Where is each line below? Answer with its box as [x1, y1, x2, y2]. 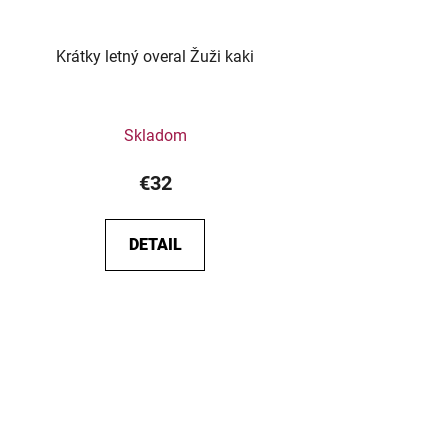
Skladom [123, 125, 187, 145]
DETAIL [128, 234, 182, 254]
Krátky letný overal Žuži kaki [56, 46, 255, 66]
